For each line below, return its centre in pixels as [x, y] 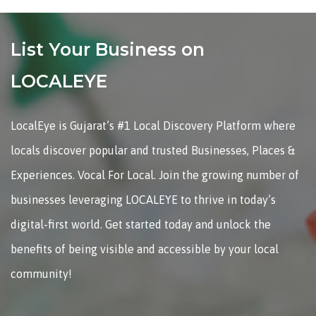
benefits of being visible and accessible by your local [145, 249]
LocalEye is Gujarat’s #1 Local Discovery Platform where [153, 125]
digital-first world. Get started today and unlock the [141, 224]
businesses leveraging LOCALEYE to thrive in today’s [143, 199]
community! [41, 273]
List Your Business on [108, 50]
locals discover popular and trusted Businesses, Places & [153, 150]
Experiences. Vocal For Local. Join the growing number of [155, 175]
